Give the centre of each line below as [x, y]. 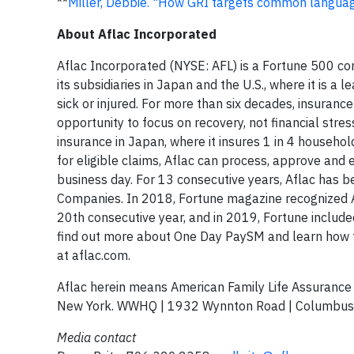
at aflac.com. [94, 255]
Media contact [96, 337]
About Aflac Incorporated [137, 34]
